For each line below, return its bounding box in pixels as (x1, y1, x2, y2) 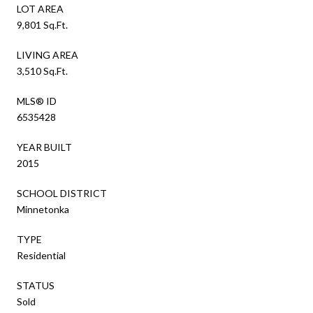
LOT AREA (17, 2, 64, 15)
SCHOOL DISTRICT (17, 187, 107, 199)
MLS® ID (17, 94, 57, 107)
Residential (17, 249, 66, 261)
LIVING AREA (17, 48, 78, 61)
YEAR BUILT (17, 140, 72, 153)
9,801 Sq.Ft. (17, 18, 68, 31)
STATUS (17, 279, 54, 291)
